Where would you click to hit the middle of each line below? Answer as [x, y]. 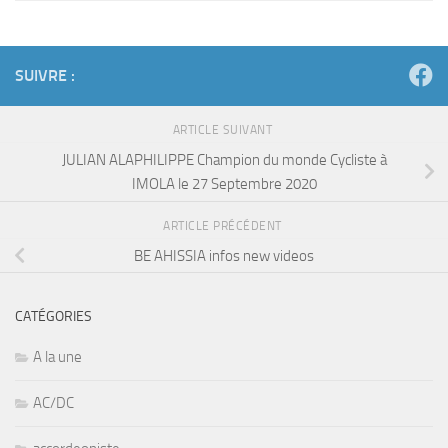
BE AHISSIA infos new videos [224, 255]
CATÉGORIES [53, 316]
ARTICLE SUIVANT [224, 130]
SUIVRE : [45, 76]
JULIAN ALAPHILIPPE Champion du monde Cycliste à [224, 159]
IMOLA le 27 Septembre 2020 [224, 183]
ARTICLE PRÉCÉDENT [224, 225]
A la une [57, 356]
